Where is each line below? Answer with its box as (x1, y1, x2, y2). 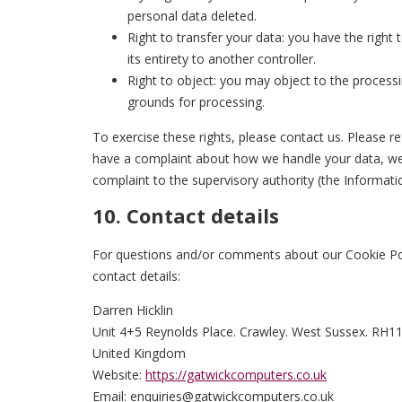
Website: (92, 365, 145, 383)
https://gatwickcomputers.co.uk (145, 365, 327, 383)
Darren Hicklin (92, 301, 173, 319)
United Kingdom (92, 344, 186, 362)
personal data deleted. (127, 7, 257, 25)
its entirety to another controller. (127, 50, 316, 68)
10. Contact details (92, 202, 279, 230)
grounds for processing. (127, 93, 265, 111)
